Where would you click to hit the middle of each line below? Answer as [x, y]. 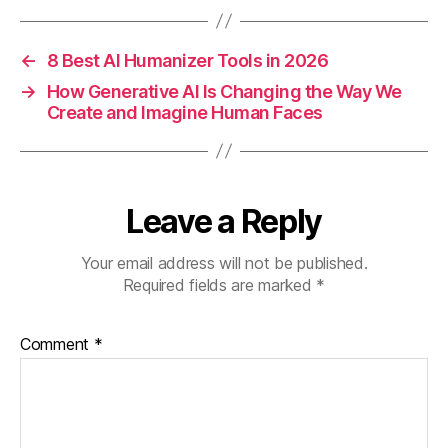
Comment [57, 343]
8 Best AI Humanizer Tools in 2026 [187, 60]
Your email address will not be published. [224, 262]
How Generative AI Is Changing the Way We [224, 91]
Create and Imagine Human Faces [184, 112]
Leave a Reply [224, 221]
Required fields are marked [219, 284]
